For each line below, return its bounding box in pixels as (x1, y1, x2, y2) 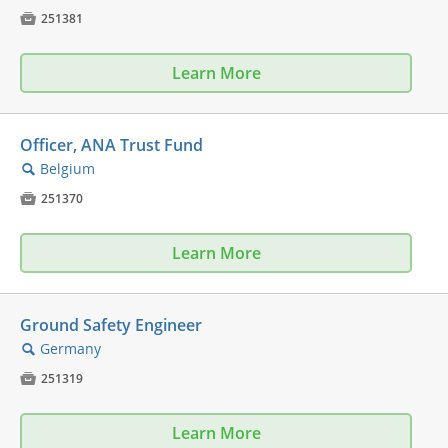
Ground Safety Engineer (20, 314, 202, 337)
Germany (40, 339, 101, 359)
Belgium (40, 159, 95, 179)
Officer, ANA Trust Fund (20, 134, 203, 157)
